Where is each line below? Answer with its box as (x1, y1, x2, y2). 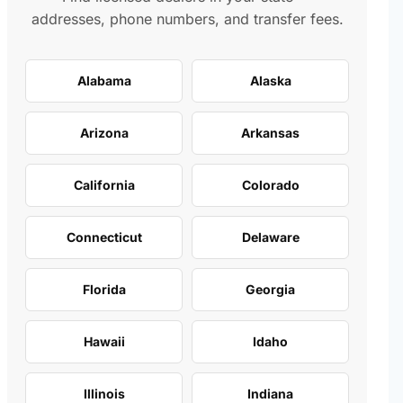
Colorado (241, 176, 300, 193)
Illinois (83, 385, 125, 401)
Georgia (246, 281, 295, 297)
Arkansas (241, 124, 300, 140)
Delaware (241, 228, 300, 245)
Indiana (247, 385, 293, 401)
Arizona (79, 124, 129, 140)
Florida (82, 281, 126, 297)
